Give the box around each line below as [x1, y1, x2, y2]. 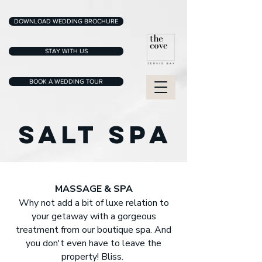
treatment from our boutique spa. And [16, 223, 171, 236]
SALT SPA [18, 118, 173, 150]
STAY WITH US [44, 47, 88, 54]
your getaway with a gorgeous [31, 210, 156, 223]
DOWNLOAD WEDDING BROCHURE [14, 18, 118, 25]
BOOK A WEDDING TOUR [29, 78, 103, 85]
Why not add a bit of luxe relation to [18, 196, 169, 209]
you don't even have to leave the [26, 237, 161, 250]
